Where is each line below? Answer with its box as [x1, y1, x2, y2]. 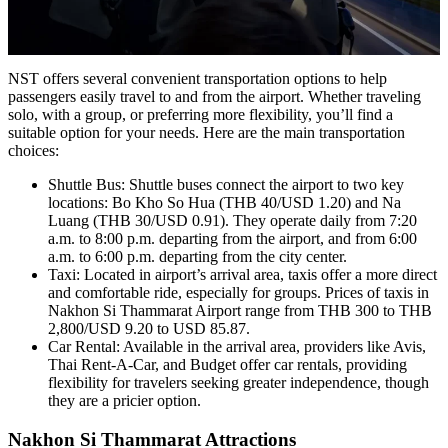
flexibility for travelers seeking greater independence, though [48, 374, 429, 392]
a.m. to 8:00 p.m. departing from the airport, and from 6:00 [48, 230, 417, 248]
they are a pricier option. [48, 392, 201, 410]
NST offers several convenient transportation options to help [8, 70, 387, 88]
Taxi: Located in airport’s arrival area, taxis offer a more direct [48, 266, 437, 284]
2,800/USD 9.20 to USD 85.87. [48, 320, 250, 338]
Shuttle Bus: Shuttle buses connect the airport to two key [48, 176, 404, 194]
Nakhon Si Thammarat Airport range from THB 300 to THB [48, 302, 432, 320]
